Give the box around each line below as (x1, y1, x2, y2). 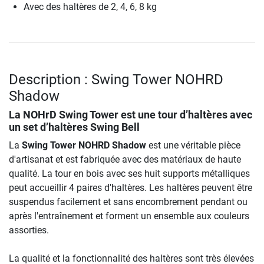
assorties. (9, 224, 49, 236)
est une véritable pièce (146, 139, 240, 151)
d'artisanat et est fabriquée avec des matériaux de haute (9, 153, 241, 165)
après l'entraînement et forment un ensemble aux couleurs (9, 210, 249, 222)
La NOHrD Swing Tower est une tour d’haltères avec (9, 108, 252, 121)
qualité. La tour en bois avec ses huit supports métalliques (9, 167, 250, 179)
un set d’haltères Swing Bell (9, 121, 140, 133)
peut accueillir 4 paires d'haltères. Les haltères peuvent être (9, 181, 252, 193)
